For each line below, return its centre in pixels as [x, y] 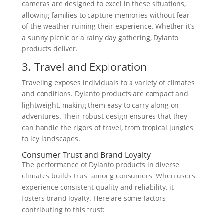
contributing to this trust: [63, 209]
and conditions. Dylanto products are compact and [105, 94]
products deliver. [50, 49]
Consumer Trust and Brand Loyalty [86, 155]
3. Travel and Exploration [84, 66]
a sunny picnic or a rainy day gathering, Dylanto [100, 37]
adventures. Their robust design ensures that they [104, 116]
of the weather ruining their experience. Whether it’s [108, 26]
